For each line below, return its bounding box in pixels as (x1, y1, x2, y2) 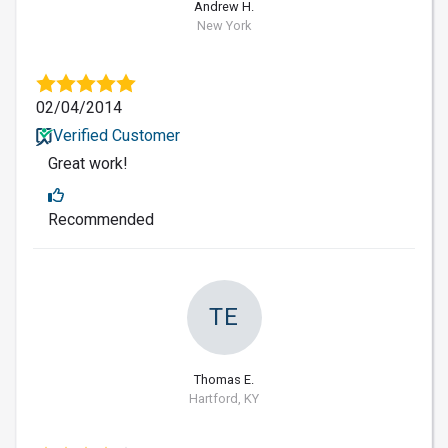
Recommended (48, 210, 154, 230)
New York (197, 18, 251, 34)
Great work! (48, 154, 128, 174)
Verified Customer (52, 126, 180, 146)
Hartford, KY (189, 391, 259, 407)
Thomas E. (194, 372, 254, 388)
